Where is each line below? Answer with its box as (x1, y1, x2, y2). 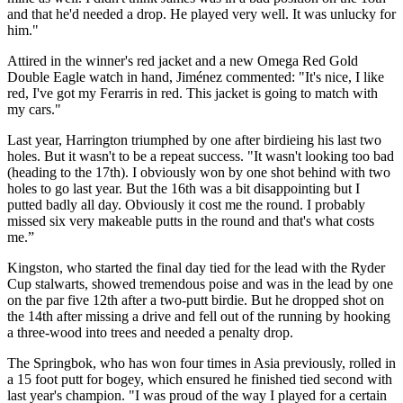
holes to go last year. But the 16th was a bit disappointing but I (7, 180, 360, 196)
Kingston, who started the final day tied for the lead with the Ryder (7, 259, 385, 275)
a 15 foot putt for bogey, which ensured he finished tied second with (7, 371, 392, 387)
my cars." (7, 101, 61, 117)
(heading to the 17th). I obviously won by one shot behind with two (7, 164, 390, 180)
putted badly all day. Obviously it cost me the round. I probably (7, 196, 365, 212)
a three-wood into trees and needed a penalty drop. (7, 324, 293, 340)
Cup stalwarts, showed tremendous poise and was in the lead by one (7, 275, 393, 291)
